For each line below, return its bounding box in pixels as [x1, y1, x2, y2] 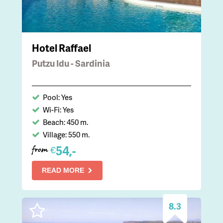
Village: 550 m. [43, 128, 90, 140]
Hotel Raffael [32, 40, 91, 55]
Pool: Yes [43, 91, 72, 103]
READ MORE [42, 166, 84, 174]
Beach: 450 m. [43, 116, 88, 127]
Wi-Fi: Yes [43, 104, 74, 115]
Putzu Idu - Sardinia [32, 56, 110, 69]
